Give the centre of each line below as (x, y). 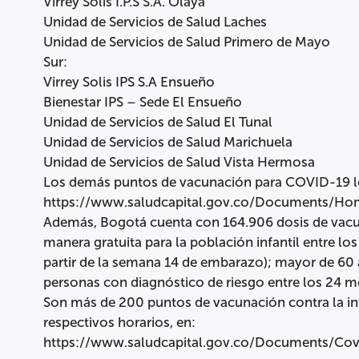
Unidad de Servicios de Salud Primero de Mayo (187, 41)
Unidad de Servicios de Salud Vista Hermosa (179, 161)
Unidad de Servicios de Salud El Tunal (158, 121)
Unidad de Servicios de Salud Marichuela (168, 141)
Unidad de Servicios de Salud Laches (155, 21)
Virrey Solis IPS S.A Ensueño (129, 81)
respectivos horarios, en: (119, 322)
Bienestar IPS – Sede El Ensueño (143, 101)
